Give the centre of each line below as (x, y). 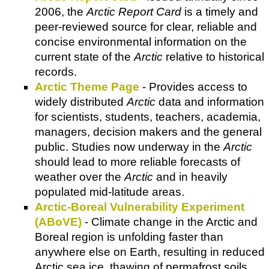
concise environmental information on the (141, 41)
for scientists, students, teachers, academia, (148, 116)
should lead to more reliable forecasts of (138, 162)
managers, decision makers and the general (148, 131)
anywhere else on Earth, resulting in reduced (150, 252)
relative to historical (213, 56)
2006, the (61, 11)
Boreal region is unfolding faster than (129, 237)
